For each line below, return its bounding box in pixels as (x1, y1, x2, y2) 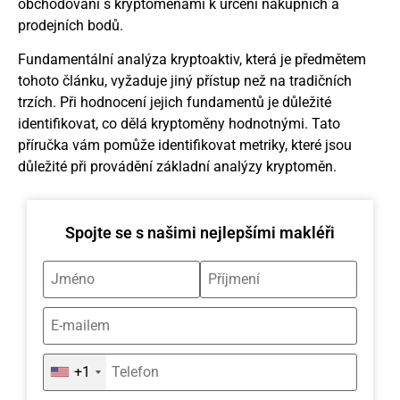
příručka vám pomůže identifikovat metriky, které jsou (18, 137, 352, 154)
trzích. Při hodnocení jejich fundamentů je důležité (18, 94, 331, 112)
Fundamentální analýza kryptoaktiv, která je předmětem (18, 51, 366, 69)
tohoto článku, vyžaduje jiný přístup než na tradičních (18, 72, 352, 90)
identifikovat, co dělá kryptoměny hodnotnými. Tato (18, 115, 340, 133)
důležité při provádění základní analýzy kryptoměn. (18, 158, 337, 176)
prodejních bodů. (18, 16, 123, 34)
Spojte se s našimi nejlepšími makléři (65, 222, 335, 242)
